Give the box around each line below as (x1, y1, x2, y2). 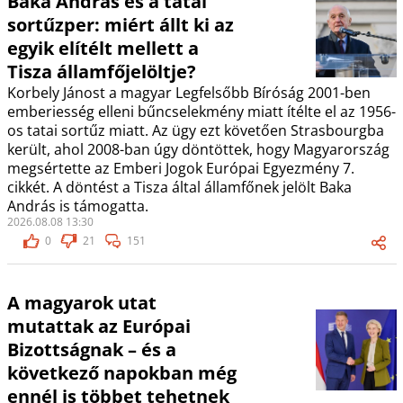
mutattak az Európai (6, 314, 191, 339)
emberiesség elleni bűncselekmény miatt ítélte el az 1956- (6, 102, 396, 122)
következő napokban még (6, 361, 237, 386)
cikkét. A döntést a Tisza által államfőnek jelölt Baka (6, 177, 352, 198)
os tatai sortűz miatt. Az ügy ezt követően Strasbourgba (6, 121, 384, 141)
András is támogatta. (6, 196, 148, 217)
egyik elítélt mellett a (6, 36, 199, 61)
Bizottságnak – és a (6, 337, 176, 363)
